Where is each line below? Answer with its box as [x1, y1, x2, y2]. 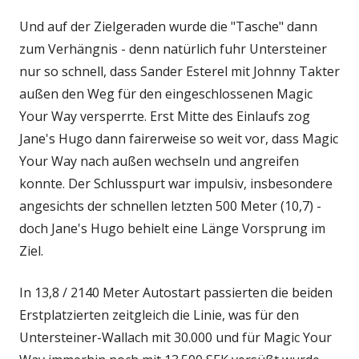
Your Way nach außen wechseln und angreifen [19, 151, 299, 170]
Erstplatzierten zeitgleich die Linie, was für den [19, 305, 299, 324]
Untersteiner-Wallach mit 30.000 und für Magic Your [19, 328, 332, 346]
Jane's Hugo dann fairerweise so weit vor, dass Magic [19, 129, 338, 147]
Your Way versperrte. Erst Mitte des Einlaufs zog [19, 107, 310, 125]
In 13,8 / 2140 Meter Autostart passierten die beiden [19, 283, 333, 301]
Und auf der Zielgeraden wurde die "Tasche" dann [19, 17, 317, 35]
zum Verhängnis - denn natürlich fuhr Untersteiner [19, 39, 327, 58]
